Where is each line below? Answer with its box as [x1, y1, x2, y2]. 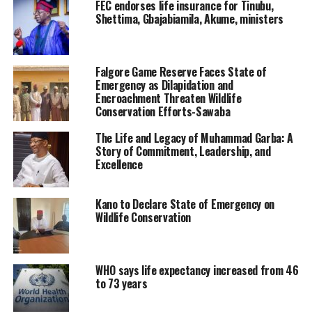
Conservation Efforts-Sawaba [95, 103, 231, 120]
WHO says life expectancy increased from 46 [95, 262, 299, 279]
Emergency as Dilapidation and [95, 77, 233, 94]
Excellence [95, 156, 143, 173]
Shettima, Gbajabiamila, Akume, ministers [95, 10, 284, 28]
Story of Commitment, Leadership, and [95, 143, 271, 160]
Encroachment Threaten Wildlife [95, 90, 242, 107]
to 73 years [95, 275, 148, 292]
